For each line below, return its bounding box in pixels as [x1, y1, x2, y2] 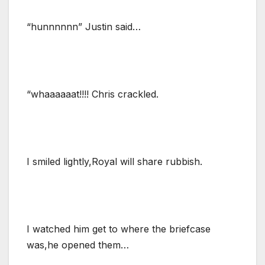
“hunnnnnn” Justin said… [27, 20, 141, 33]
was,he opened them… [27, 238, 129, 251]
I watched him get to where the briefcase [27, 222, 211, 235]
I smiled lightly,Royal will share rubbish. [27, 155, 202, 167]
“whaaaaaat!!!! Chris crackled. [27, 88, 159, 100]
